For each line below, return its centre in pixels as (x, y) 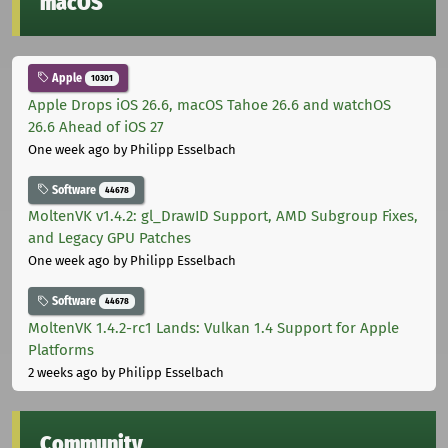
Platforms (61, 349)
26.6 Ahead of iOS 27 (96, 126)
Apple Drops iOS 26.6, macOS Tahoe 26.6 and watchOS (209, 104)
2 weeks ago (63, 372)
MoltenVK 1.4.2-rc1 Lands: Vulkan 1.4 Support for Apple (213, 327)
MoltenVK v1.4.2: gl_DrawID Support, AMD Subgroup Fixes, (223, 216)
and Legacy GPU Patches (109, 238)
